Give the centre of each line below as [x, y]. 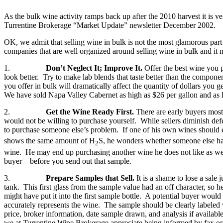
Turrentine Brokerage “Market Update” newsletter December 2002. [110, 25]
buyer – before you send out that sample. [68, 161]
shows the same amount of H [50, 141]
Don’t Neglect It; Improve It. [95, 68]
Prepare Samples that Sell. [90, 178]
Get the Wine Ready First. [90, 112]
